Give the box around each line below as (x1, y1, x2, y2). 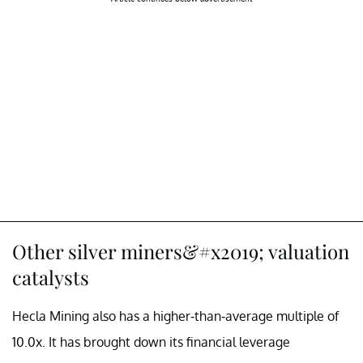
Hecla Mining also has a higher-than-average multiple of (12, 307, 339, 324)
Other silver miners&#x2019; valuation (12, 237, 349, 264)
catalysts (12, 263, 89, 290)
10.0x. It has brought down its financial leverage (12, 333, 290, 350)
